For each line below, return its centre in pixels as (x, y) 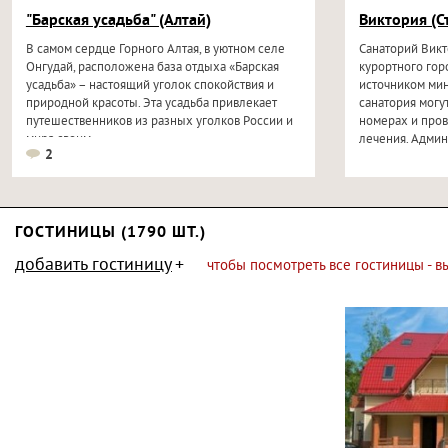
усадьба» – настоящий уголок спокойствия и (149, 86)
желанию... (391, 158)
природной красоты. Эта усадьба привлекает (151, 104)
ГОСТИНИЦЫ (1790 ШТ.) (110, 233)
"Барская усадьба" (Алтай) (118, 21)
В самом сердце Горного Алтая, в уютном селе (155, 50)
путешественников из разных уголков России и (159, 122)
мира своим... (63, 140)
